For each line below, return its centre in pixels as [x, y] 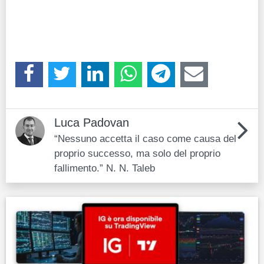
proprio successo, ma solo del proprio [137, 153]
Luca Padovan [92, 122]
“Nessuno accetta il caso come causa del [145, 138]
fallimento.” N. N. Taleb [105, 168]
